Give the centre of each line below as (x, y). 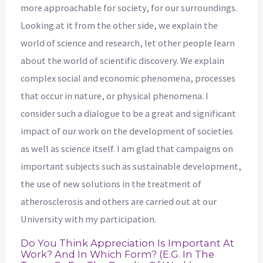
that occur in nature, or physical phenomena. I (115, 96)
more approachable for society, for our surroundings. (129, 8)
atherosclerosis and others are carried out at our (119, 202)
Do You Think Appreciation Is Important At (128, 243)
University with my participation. (89, 219)
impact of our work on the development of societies (127, 131)
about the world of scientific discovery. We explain (123, 61)
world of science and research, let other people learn (128, 43)
